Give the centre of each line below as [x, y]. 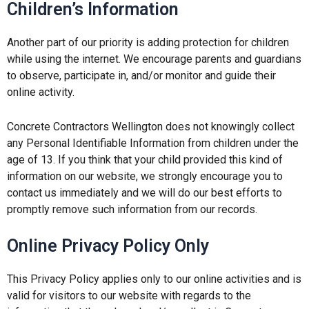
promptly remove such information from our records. [132, 209]
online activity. [41, 92]
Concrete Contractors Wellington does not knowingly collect [151, 126]
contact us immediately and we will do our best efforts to [144, 192]
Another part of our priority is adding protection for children [148, 43]
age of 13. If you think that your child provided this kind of [145, 159]
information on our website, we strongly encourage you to [145, 176]
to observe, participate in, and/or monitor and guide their [141, 76]
